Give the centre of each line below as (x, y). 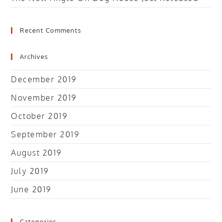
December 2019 (44, 79)
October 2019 (39, 116)
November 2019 (44, 98)
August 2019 (36, 153)
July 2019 (30, 171)
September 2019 (45, 134)
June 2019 (31, 189)
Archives (34, 56)
